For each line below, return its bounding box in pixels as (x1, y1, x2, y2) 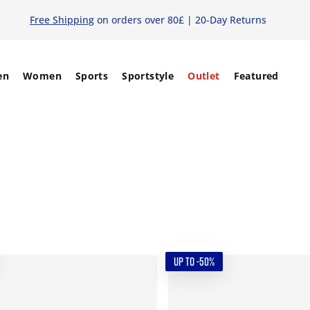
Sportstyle (122, 69, 174, 82)
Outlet (188, 69, 220, 82)
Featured (233, 69, 279, 82)
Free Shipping (29, 13, 94, 26)
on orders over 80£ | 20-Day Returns (93, 13, 266, 26)
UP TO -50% (173, 255, 215, 268)
